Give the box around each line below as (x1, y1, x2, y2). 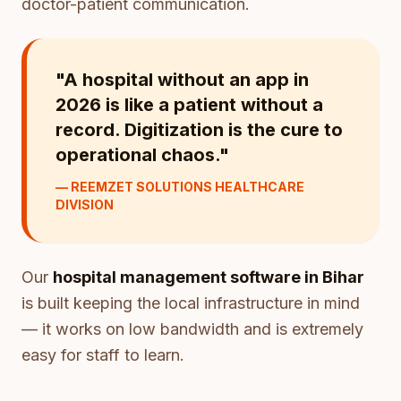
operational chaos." (55, 144, 229, 166)
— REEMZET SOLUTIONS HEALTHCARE (55, 179, 304, 194)
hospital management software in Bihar (53, 268, 364, 286)
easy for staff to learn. (21, 346, 184, 364)
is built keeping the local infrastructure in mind (21, 294, 360, 312)
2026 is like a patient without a (55, 94, 323, 115)
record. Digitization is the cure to (55, 119, 343, 141)
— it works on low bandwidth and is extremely (21, 320, 363, 338)
